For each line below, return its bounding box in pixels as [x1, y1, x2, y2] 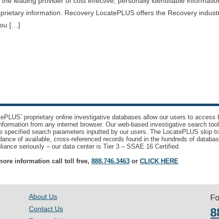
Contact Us [28, 205, 63, 213]
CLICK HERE [140, 157, 178, 165]
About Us [28, 193, 57, 200]
